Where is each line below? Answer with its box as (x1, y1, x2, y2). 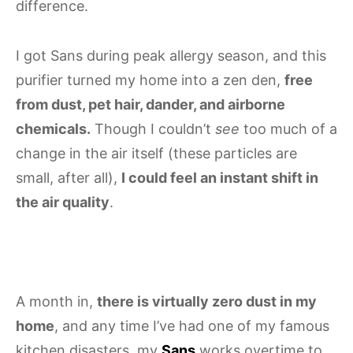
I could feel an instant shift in (121, 169, 318, 186)
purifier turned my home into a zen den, (16, 71, 284, 88)
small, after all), (16, 169, 121, 186)
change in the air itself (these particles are (16, 144, 297, 162)
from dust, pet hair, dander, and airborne (16, 95, 285, 113)
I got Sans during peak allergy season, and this (16, 46, 326, 64)
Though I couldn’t (91, 120, 215, 137)
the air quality (16, 193, 110, 210)
